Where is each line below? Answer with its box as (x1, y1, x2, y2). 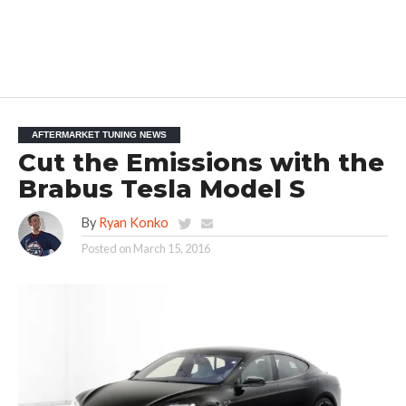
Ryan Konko (98, 215, 169, 231)
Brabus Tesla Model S (17, 174, 305, 205)
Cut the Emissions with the (17, 148, 384, 179)
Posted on (81, 241, 131, 256)
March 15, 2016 (132, 241, 210, 256)
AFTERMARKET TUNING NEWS (31, 130, 167, 140)
